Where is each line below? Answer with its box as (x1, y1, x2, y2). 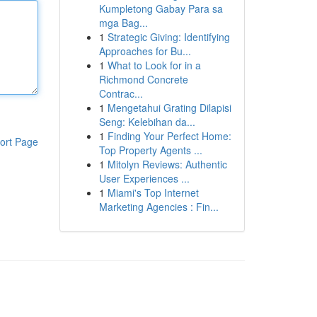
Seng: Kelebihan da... (98, 115, 195, 129)
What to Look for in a (107, 58, 201, 72)
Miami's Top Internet (107, 185, 199, 200)
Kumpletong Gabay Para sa (98, 1, 223, 16)
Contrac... (98, 86, 143, 100)
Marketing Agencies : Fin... (98, 200, 219, 214)
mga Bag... (98, 16, 148, 30)
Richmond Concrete (98, 72, 188, 86)
